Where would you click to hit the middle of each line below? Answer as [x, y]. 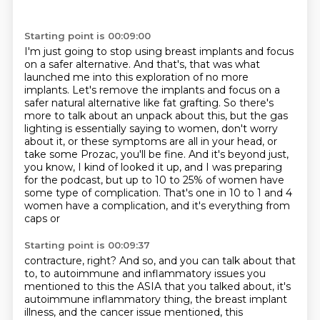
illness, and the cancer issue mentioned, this [133, 312]
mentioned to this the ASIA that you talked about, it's [157, 286]
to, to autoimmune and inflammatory [119, 274]
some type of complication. [94, 193]
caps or [42, 219]
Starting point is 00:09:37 [87, 245]
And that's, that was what [196, 64]
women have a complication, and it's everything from [157, 206]
